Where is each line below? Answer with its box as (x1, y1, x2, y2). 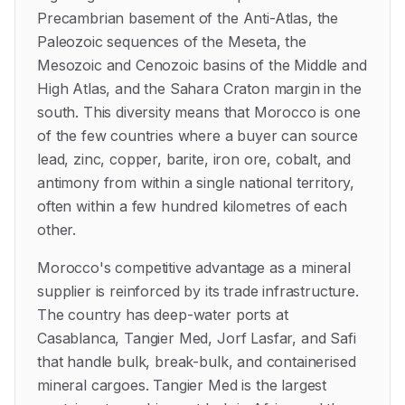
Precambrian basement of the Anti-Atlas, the (37, 9, 339, 27)
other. (37, 221, 77, 239)
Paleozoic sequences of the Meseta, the (37, 33, 306, 51)
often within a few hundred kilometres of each (37, 197, 347, 215)
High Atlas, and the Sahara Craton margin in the (37, 80, 362, 98)
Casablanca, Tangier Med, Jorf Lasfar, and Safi (37, 329, 356, 347)
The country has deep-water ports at (37, 306, 288, 324)
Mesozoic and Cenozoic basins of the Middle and (37, 56, 367, 74)
